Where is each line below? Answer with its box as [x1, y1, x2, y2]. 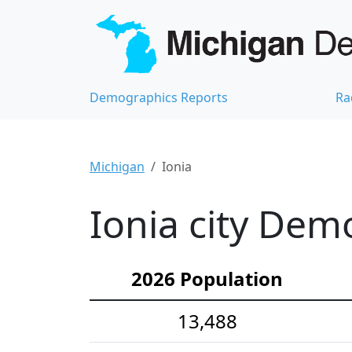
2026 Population [131, 265, 283, 291]
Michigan [90, 157, 145, 175]
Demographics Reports [90, 88, 228, 106]
